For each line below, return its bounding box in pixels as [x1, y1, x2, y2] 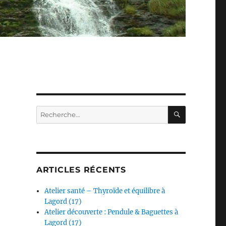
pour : [35, 117, 54, 126]
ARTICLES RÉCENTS [36, 165, 126, 175]
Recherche [35, 106, 70, 116]
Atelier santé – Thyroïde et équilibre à [44, 187, 165, 196]
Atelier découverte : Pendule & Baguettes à [44, 208, 179, 217]
